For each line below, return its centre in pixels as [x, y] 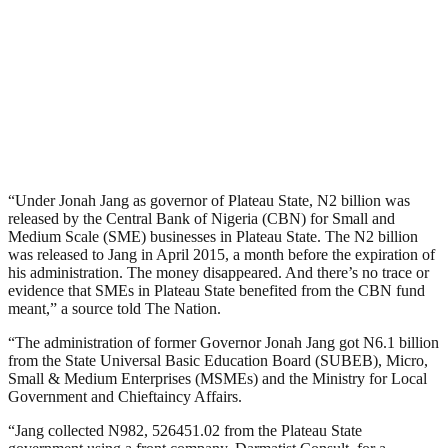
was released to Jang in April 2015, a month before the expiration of [221, 254]
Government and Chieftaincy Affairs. [125, 396]
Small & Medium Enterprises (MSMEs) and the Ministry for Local [217, 378]
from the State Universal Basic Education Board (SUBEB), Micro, [218, 360]
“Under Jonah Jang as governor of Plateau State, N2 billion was [209, 200]
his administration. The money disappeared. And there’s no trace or [218, 272]
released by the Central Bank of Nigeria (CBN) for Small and [201, 218]
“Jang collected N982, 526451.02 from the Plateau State [185, 430]
